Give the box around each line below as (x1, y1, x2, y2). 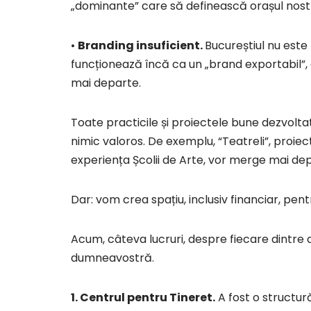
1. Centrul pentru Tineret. (71, 289, 215, 306)
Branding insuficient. (78, 37, 205, 54)
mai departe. (71, 75, 141, 92)
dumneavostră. (71, 250, 154, 267)
